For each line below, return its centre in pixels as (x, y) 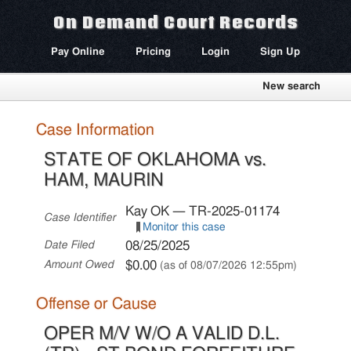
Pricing (153, 52)
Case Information (96, 130)
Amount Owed (79, 264)
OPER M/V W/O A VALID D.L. (162, 333)
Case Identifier (80, 217)
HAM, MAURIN (104, 180)
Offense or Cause (97, 304)
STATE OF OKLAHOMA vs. (156, 159)
